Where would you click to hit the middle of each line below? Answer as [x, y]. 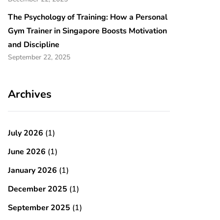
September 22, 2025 [39, 57]
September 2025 [39, 208]
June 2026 [27, 152]
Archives [30, 94]
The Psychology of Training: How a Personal [88, 17]
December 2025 [38, 189]
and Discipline [34, 45]
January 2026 [32, 170]
